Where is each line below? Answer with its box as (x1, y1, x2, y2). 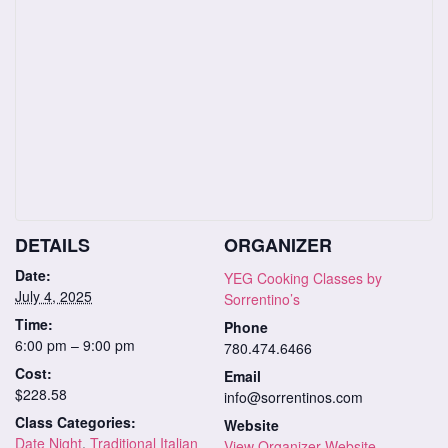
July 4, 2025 (15, 286, 92, 307)
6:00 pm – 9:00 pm (15, 335, 135, 356)
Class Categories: (15, 412, 136, 433)
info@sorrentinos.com (224, 387, 363, 408)
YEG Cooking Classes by (224, 268, 382, 289)
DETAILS (15, 232, 90, 259)
